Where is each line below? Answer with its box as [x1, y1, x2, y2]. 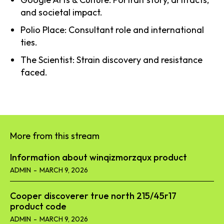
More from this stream [10, 129, 99, 141]
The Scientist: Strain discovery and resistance [20, 53, 202, 65]
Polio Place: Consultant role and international [20, 23, 204, 35]
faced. [20, 66, 47, 78]
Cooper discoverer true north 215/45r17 [10, 189, 176, 201]
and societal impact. [20, 6, 102, 18]
